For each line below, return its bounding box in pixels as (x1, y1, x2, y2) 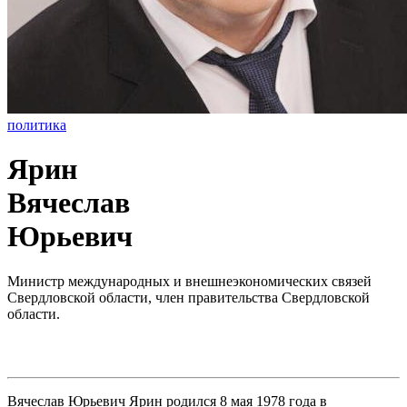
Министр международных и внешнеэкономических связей (7, 273, 372, 289)
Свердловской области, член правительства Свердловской (7, 289, 370, 305)
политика (7, 117, 66, 133)
